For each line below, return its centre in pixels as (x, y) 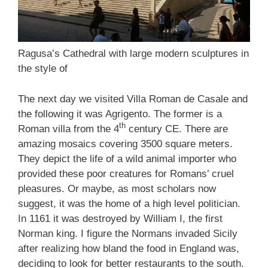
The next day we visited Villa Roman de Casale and (133, 99)
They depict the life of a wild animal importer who (127, 159)
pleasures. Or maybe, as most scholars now (117, 188)
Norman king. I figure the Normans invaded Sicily (128, 233)
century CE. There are (177, 129)
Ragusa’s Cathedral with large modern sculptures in (133, 54)
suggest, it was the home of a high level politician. (129, 203)
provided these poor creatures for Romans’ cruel (126, 173)
